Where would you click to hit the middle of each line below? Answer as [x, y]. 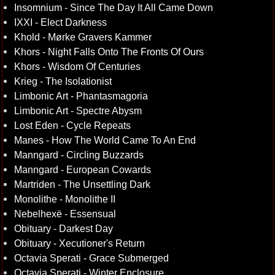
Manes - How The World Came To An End [105, 140]
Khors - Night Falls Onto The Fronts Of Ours [109, 52]
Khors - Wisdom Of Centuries [77, 66]
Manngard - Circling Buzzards [79, 155]
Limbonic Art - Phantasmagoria [81, 96]
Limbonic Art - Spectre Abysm [78, 110]
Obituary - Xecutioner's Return [79, 243]
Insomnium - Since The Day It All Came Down [113, 7]
